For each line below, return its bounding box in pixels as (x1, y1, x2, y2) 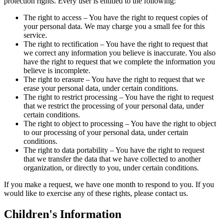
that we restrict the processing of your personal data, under (24, 102, 204, 110)
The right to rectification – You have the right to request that (24, 40, 208, 49)
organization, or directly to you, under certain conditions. (24, 164, 199, 172)
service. (24, 31, 47, 40)
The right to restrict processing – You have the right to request (24, 93, 214, 102)
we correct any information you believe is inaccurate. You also (24, 49, 216, 57)
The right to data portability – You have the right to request (24, 146, 204, 155)
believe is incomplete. (24, 66, 90, 75)
